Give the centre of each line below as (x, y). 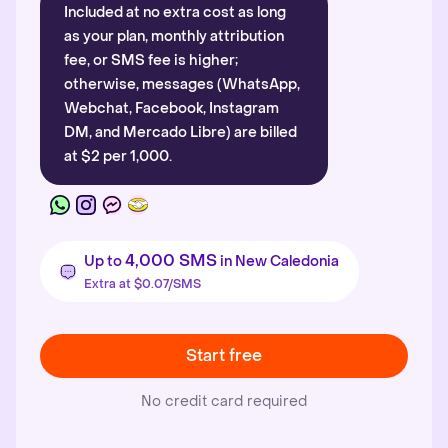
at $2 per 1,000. (118, 156)
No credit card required (224, 401)
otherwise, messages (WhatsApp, (182, 84)
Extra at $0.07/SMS (142, 284)
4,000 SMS (171, 260)
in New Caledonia (278, 261)
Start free (224, 355)
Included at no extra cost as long (175, 12)
